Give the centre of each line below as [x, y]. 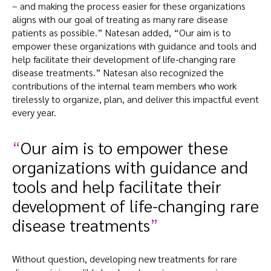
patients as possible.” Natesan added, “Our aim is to [122, 33]
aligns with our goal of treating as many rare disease [120, 19]
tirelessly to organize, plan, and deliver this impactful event [135, 99]
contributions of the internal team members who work [124, 86]
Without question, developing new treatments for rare [125, 259]
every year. [34, 113]
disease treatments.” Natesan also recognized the [118, 73]
